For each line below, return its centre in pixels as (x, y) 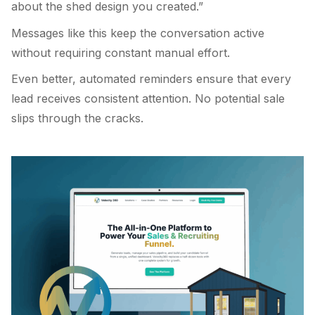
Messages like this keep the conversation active (138, 33)
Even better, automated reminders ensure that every (151, 79)
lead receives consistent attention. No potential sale (148, 99)
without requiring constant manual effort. (121, 52)
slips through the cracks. (77, 118)
